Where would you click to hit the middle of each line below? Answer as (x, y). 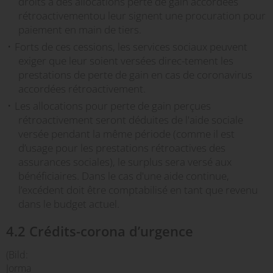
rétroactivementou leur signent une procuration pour (142, 16)
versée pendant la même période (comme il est (126, 134)
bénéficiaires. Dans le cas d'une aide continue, (124, 176)
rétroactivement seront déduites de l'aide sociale (131, 120)
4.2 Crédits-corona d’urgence (100, 231)
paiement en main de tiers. (80, 30)
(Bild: (17, 255)
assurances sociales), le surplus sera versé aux (125, 162)
